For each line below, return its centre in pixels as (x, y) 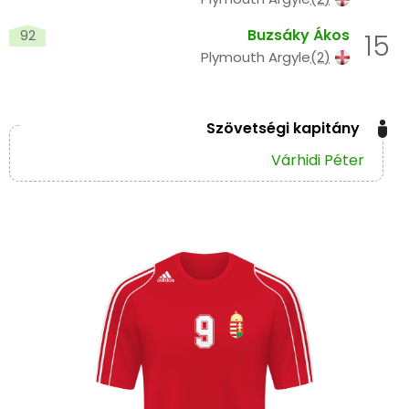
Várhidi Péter (318, 161)
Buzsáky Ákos (299, 36)
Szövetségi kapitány (283, 129)
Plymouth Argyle (256, 58)
